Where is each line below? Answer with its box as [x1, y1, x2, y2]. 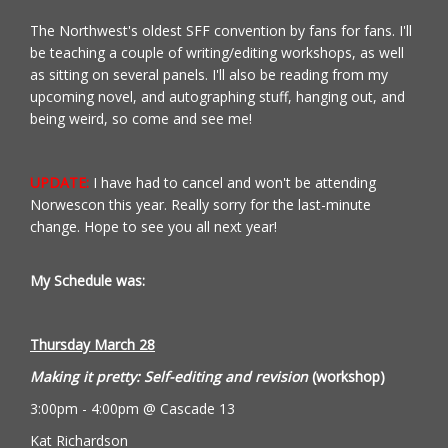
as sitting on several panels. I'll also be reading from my [30, 65, 388, 84]
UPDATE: [30, 173, 89, 192]
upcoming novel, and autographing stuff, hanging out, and [30, 87, 405, 106]
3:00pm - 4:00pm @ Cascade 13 [30, 399, 235, 418]
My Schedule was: [30, 271, 145, 290]
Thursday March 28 [30, 335, 155, 354]
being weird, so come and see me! [30, 109, 252, 128]
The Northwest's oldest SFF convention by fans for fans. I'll [30, 21, 412, 40]
